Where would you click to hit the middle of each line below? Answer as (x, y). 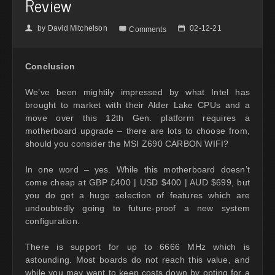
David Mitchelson (77, 28)
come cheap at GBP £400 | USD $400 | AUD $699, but (137, 182)
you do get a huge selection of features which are (137, 195)
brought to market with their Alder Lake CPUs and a (137, 105)
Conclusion (50, 66)
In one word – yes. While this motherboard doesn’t (137, 169)
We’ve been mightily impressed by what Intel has (137, 92)
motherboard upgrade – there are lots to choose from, (137, 130)
